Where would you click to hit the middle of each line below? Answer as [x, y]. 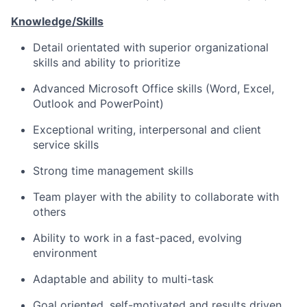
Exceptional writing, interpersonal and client [147, 130]
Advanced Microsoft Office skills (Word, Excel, [153, 88]
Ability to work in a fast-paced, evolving [137, 238]
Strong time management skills [113, 171]
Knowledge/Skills [57, 21]
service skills [66, 145]
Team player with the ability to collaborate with [156, 197]
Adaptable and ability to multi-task [123, 279]
